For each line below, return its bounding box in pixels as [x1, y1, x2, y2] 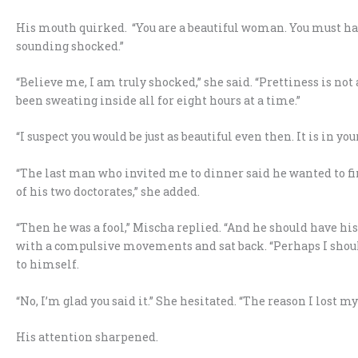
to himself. [16, 257, 79, 272]
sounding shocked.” [16, 38, 124, 54]
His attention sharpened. [16, 328, 158, 344]
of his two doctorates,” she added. [16, 183, 200, 199]
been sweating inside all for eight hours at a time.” [16, 93, 300, 109]
